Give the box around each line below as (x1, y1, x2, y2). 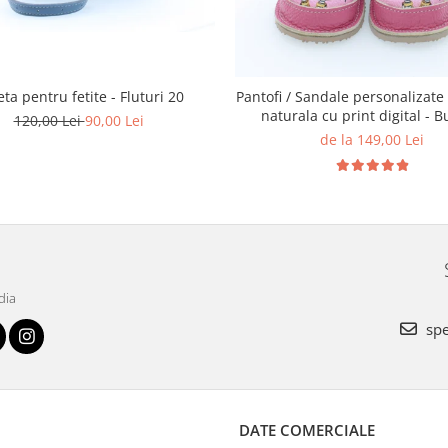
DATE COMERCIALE (239, 420, 375, 441)
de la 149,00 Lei (319, 130, 424, 150)
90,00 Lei (84, 111, 144, 131)
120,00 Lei (13, 111, 85, 131)
